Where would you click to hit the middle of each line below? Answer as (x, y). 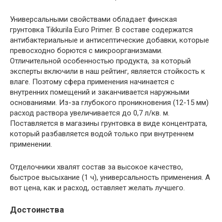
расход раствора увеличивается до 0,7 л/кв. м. (90, 113)
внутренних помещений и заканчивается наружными (100, 92)
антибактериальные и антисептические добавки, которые (110, 40)
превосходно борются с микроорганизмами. (86, 51)
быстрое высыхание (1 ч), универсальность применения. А (110, 177)
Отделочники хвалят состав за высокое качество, (96, 167)
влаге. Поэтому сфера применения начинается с (92, 82)
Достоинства (37, 210)
